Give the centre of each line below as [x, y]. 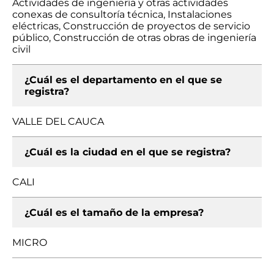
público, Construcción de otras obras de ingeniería [134, 38]
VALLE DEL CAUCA [58, 121]
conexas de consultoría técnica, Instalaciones [122, 14]
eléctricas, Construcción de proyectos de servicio [131, 26]
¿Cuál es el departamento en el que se [123, 80]
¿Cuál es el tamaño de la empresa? [114, 213]
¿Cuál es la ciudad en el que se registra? [128, 152]
